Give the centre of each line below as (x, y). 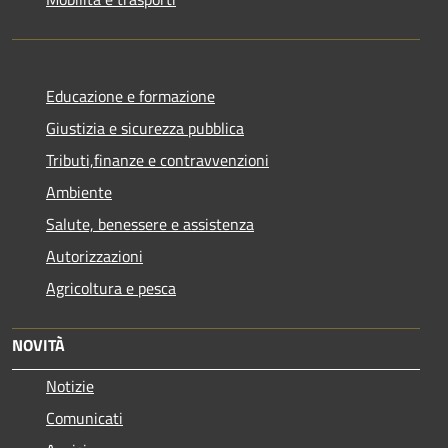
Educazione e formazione (130, 95)
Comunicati (84, 417)
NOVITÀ (38, 344)
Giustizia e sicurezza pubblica (145, 127)
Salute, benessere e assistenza (150, 223)
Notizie (70, 385)
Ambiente (79, 191)
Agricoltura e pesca (111, 287)
